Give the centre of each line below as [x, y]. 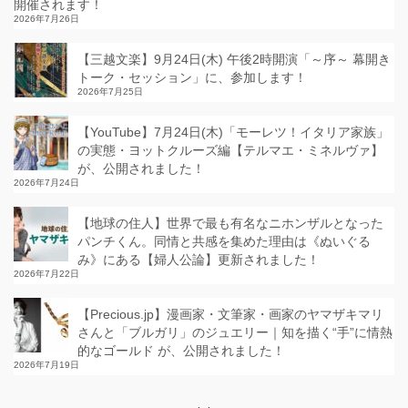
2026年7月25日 [110, 92]
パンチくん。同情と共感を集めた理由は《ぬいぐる [224, 241]
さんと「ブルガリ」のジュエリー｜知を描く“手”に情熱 [235, 332]
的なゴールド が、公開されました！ [181, 351]
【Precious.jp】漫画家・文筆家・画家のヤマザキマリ [230, 314]
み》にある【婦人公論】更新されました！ [199, 260]
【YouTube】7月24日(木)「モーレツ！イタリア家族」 [233, 132]
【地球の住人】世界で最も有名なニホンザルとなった [230, 223]
